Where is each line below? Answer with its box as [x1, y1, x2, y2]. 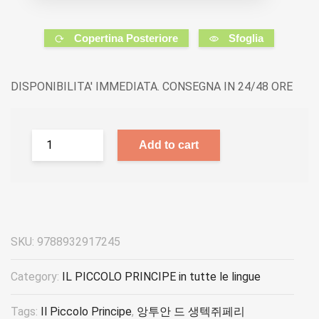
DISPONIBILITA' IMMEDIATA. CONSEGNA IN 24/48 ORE [11, 79, 293, 93]
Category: [11, 269, 62, 283]
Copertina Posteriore [74, 31, 179, 44]
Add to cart [139, 138, 199, 151]
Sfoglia [229, 31, 264, 44]
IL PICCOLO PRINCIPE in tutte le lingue [62, 269, 261, 283]
